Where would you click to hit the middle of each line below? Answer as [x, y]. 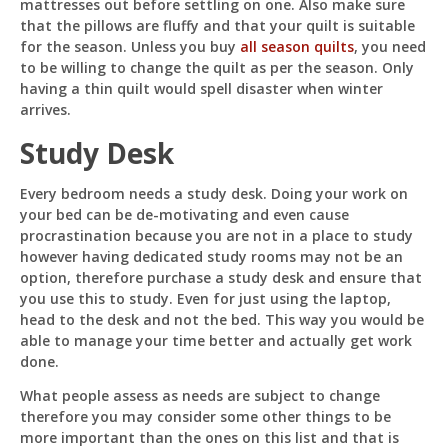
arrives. [45, 109]
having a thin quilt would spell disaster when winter [201, 88]
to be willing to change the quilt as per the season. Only [217, 67]
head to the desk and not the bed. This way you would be [222, 319]
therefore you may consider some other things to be [205, 416]
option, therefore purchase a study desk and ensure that [221, 277]
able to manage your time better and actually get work [216, 340]
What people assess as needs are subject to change [200, 395]
